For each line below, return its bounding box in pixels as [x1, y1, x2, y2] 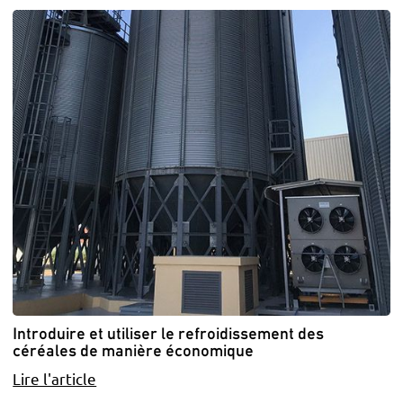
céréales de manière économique [13, 340, 255, 360]
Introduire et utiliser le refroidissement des [13, 323, 325, 343]
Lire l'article [13, 369, 97, 389]
